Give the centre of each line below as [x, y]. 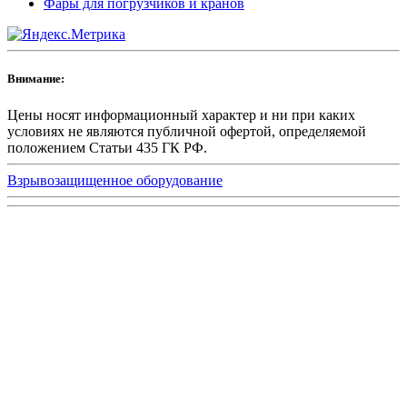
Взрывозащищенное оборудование [115, 180]
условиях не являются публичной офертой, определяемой [187, 131]
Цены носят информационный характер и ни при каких [181, 114]
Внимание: [36, 79]
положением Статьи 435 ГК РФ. [107, 147]
